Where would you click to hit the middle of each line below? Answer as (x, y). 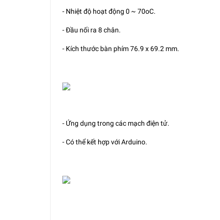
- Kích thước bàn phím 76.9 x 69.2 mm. (121, 48)
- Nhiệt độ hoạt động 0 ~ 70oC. (109, 11)
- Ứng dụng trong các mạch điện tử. (116, 123)
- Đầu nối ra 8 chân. (92, 30)
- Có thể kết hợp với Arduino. (105, 142)
